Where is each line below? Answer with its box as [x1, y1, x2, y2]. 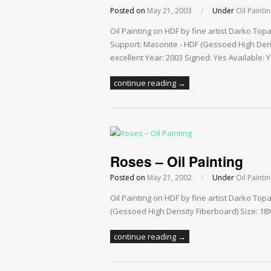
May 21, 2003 [147, 5, 192, 16]
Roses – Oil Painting [110, 151, 243, 172]
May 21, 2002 [147, 172, 192, 183]
